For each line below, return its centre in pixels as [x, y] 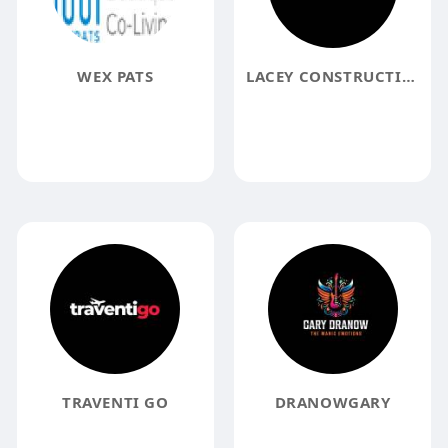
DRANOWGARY [332, 401]
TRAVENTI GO [115, 401]
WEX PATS [115, 76]
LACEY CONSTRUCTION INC [408, 76]
